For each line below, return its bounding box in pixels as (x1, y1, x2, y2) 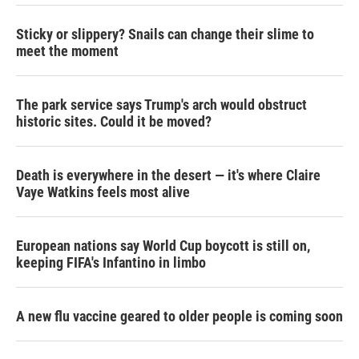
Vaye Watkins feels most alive (16, 184, 190, 200)
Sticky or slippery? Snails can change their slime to (16, 26, 314, 42)
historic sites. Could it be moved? (16, 113, 212, 130)
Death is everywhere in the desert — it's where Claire (16, 167, 321, 184)
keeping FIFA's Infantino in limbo (16, 254, 206, 271)
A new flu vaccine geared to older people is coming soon (16, 308, 343, 325)
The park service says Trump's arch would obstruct (16, 96, 307, 113)
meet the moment (16, 42, 119, 59)
